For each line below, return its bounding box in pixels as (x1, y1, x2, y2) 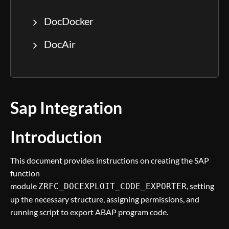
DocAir (44, 38, 76, 50)
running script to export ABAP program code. (10, 207, 168, 217)
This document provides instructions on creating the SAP (10, 155, 209, 165)
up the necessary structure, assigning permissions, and (10, 194, 199, 204)
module (10, 181, 38, 191)
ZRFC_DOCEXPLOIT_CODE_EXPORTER (38, 181, 187, 191)
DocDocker (44, 15, 94, 27)
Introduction (10, 127, 102, 147)
